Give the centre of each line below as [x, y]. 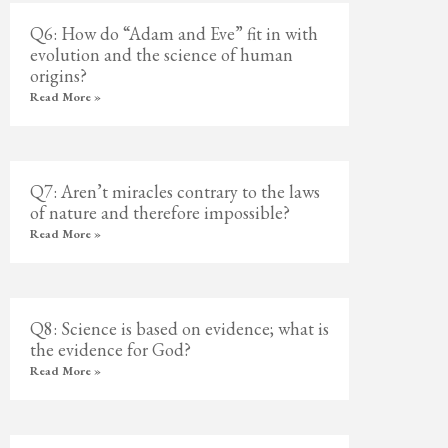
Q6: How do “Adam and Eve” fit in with [174, 33]
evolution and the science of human [162, 54]
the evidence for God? [111, 349]
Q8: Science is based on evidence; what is [180, 328]
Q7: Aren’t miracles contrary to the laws [175, 191]
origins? [59, 75]
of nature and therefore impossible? [160, 212]
